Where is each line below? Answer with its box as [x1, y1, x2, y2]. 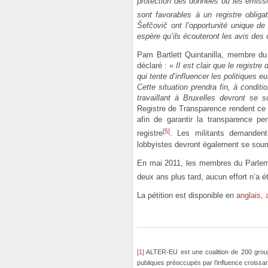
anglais [236, 191, 261, 200]
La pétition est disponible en [137, 191, 236, 200]
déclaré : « [137, 61, 176, 71]
